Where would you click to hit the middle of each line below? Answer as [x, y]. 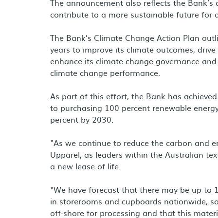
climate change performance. [108, 73]
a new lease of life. [85, 166]
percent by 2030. [83, 119]
